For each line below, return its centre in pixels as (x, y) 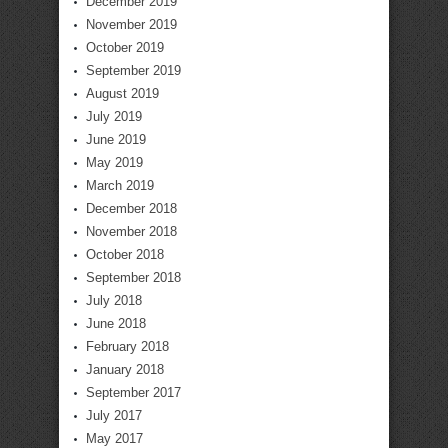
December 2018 (131, 208)
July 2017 (114, 415)
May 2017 (114, 438)
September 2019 (133, 70)
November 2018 (131, 231)
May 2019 (114, 162)
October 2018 (125, 254)
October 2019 (125, 47)
